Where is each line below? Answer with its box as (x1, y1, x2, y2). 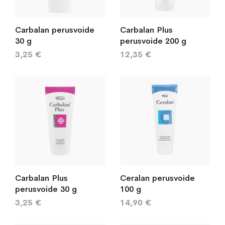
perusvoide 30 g (15, 184, 77, 194)
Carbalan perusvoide (15, 25, 94, 35)
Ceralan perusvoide (120, 173, 195, 183)
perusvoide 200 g (120, 36, 186, 46)
